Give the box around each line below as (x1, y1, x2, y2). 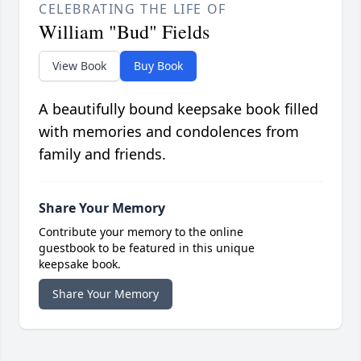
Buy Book (134, 58, 183, 74)
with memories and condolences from (39, 122, 299, 142)
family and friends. (39, 144, 166, 164)
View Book (52, 58, 106, 74)
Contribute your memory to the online (39, 224, 243, 240)
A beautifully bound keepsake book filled (39, 99, 318, 119)
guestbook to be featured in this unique (39, 240, 255, 256)
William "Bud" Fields (39, 19, 210, 45)
